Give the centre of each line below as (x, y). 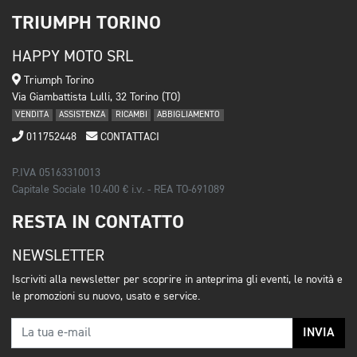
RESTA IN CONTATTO (98, 222)
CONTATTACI (128, 137)
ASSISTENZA (82, 115)
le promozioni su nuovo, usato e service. (106, 297)
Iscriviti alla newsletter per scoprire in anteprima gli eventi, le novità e (177, 280)
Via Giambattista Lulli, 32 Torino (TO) (96, 98)
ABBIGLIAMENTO (189, 115)
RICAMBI (131, 115)
